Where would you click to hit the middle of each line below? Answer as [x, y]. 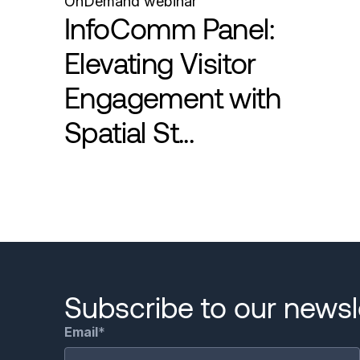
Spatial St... [129, 131]
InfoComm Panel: [169, 27]
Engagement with [172, 96]
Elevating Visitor [160, 62]
